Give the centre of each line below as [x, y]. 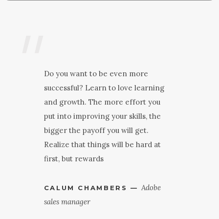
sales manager [67, 201]
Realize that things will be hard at [102, 145]
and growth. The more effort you [102, 102]
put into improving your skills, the [102, 116]
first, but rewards [74, 159]
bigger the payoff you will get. [96, 131]
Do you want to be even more [96, 74]
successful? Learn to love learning [104, 88]
